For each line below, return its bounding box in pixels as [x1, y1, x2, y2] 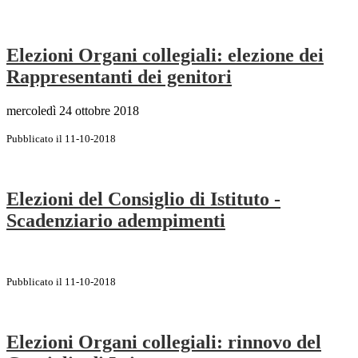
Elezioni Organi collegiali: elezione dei [6, 44, 324, 66]
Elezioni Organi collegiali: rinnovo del [6, 332, 321, 353]
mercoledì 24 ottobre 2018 [6, 103, 139, 117]
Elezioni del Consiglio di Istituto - [6, 188, 280, 209]
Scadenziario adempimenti [6, 209, 225, 231]
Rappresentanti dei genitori [6, 66, 232, 87]
